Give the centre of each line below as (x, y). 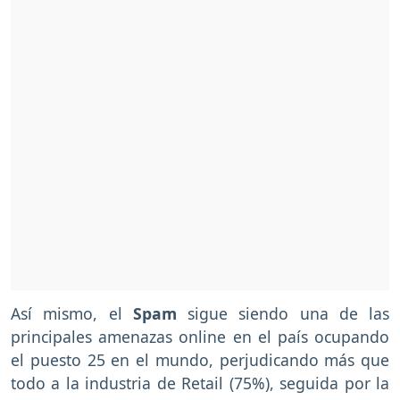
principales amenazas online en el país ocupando (200, 336)
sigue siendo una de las (288, 313)
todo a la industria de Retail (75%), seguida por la (200, 383)
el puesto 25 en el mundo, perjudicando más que (200, 359)
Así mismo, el (72, 313)
